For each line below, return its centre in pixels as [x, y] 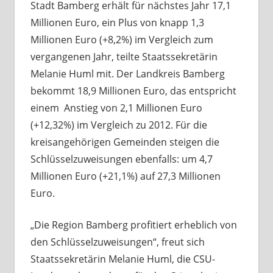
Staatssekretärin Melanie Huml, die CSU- [122, 259]
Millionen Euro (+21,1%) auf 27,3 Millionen [125, 176]
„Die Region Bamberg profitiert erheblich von [133, 225]
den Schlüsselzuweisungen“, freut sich [117, 242]
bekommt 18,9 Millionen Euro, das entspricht [133, 91]
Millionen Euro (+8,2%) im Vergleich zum [122, 40]
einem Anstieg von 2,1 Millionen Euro [116, 108]
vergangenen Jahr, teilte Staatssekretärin [124, 57]
